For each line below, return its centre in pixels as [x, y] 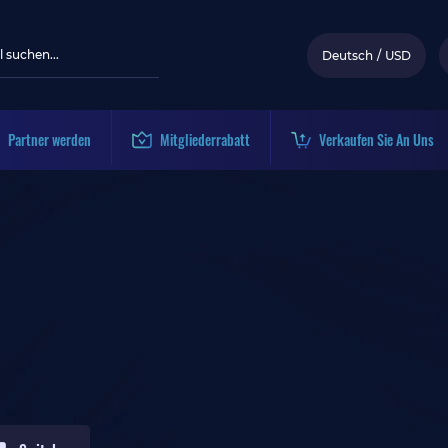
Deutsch [347, 55]
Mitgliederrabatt [205, 139]
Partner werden [49, 139]
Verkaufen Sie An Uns [376, 139]
